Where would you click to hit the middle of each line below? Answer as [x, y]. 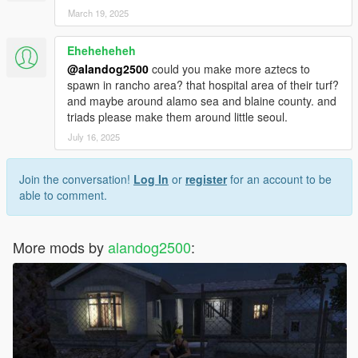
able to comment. [63, 195]
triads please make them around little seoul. [177, 117]
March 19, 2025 [98, 13]
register [206, 179]
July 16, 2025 [94, 137]
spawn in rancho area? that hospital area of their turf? [203, 85]
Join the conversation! [76, 179]
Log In [151, 179]
